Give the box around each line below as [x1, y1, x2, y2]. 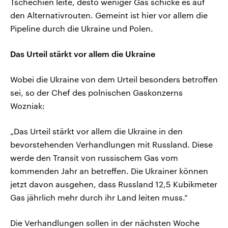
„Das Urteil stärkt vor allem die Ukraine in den [10, 126, 183, 136]
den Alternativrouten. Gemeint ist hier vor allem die [10, 10, 208, 20]
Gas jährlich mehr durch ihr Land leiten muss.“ [10, 192, 188, 203]
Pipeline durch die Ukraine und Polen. [10, 23, 153, 34]
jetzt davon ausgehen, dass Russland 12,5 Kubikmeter [10, 179, 217, 189]
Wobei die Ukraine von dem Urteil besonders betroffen [10, 74, 218, 84]
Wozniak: [10, 101, 45, 111]
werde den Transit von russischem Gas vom [10, 153, 178, 163]
